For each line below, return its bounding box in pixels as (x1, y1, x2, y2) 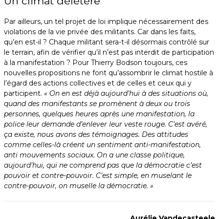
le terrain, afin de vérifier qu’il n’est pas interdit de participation (4, 48, 214, 57)
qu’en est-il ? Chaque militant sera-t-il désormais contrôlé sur (4, 38, 209, 47)
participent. (4, 89, 44, 98)
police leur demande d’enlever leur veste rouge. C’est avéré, (4, 120, 207, 129)
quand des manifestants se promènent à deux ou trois (4, 99, 190, 109)
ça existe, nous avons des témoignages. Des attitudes (4, 130, 188, 139)
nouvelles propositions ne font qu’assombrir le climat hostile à (4, 68, 213, 78)
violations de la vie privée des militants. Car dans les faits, (4, 27, 196, 37)
